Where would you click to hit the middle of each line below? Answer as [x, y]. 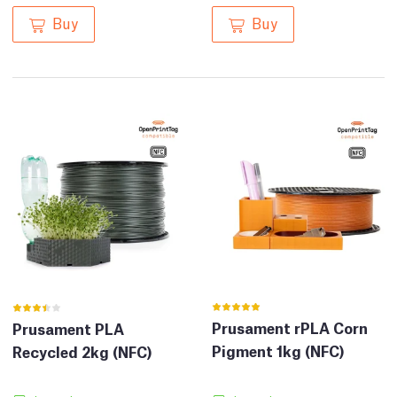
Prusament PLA [68, 329]
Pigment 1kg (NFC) [278, 351]
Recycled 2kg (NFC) [82, 352]
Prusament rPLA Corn [290, 328]
